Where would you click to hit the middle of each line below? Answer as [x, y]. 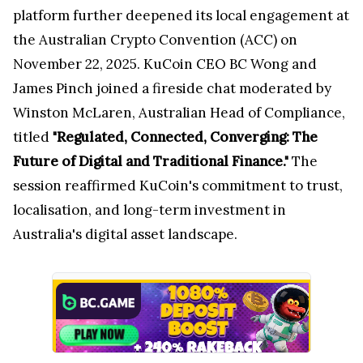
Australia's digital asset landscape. [125, 234]
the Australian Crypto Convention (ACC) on [155, 39]
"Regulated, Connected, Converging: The [185, 137]
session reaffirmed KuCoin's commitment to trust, [178, 185]
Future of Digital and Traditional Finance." [151, 161]
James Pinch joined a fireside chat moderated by [172, 88]
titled [33, 137]
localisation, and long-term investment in [149, 209]
